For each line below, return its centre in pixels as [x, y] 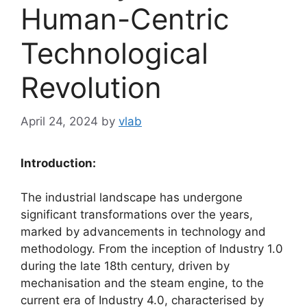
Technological [114, 53]
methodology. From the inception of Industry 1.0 [152, 249]
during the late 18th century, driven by [125, 266]
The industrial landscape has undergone [132, 198]
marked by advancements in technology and [143, 232]
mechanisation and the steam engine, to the [142, 283]
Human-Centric [125, 19]
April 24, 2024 [59, 121]
